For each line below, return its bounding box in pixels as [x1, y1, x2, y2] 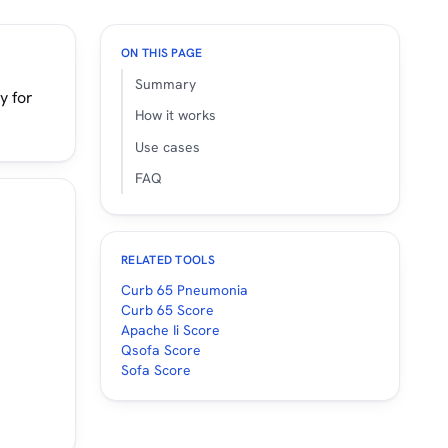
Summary [135, 75, 196, 94]
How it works [135, 106, 216, 125]
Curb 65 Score [121, 300, 214, 319]
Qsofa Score [121, 340, 201, 359]
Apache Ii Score [121, 320, 220, 339]
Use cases [135, 137, 200, 156]
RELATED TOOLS [121, 251, 215, 268]
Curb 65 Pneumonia [121, 280, 248, 299]
